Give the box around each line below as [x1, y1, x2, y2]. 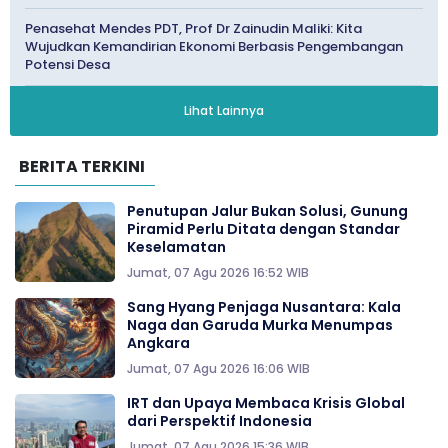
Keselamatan [127, 236, 226, 257]
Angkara [127, 332, 190, 353]
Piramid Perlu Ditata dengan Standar [127, 218, 400, 239]
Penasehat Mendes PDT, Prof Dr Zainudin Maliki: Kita [25, 18, 362, 38]
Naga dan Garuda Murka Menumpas [127, 314, 393, 335]
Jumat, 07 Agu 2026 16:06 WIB [127, 359, 310, 377]
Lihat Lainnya [184, 101, 264, 119]
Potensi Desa [25, 54, 110, 74]
